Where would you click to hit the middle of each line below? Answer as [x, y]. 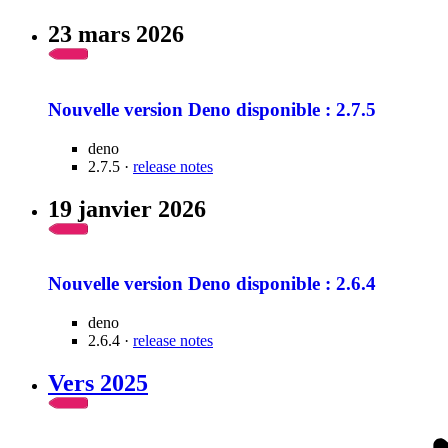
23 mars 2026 [116, 34]
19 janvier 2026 [127, 208]
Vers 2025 [98, 382]
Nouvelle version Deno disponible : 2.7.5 [212, 109]
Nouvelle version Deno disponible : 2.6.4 [212, 284]
